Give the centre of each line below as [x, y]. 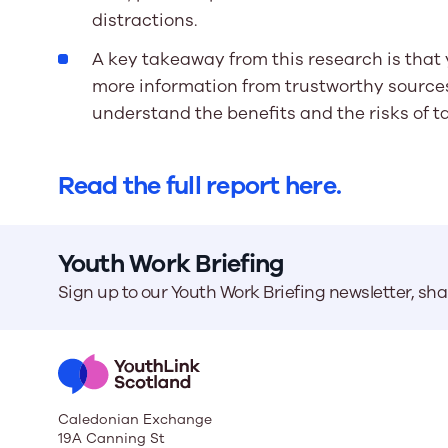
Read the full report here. [199, 185]
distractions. [144, 21]
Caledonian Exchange [134, 419]
